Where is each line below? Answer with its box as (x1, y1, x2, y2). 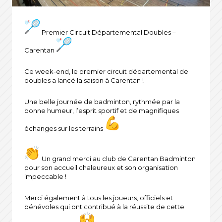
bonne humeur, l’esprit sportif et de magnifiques (24, 107, 179, 115)
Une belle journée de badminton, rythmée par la (24, 98, 180, 106)
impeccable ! (24, 172, 66, 181)
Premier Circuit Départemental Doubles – (40, 28, 176, 37)
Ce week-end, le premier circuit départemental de (24, 67, 188, 76)
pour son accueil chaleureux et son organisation (24, 164, 178, 172)
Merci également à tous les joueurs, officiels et (24, 194, 173, 202)
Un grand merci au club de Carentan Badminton (40, 155, 196, 163)
